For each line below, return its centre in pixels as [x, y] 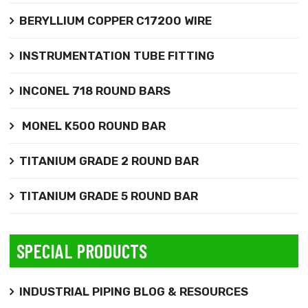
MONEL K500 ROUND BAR [92, 125]
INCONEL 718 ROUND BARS [95, 90]
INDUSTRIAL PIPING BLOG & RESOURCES [133, 291]
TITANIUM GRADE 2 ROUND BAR [109, 161]
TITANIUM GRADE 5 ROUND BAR [108, 196]
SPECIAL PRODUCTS [81, 251]
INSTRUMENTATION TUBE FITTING [117, 55]
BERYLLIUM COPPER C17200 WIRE [115, 20]
